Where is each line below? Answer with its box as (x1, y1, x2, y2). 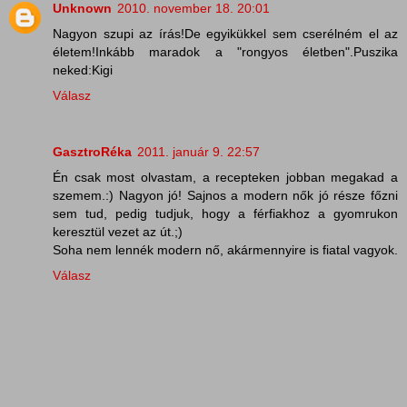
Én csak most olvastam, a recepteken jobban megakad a (53, 170, 398, 185)
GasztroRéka (53, 144, 132, 160)
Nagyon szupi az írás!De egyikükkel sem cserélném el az (53, 26, 398, 42)
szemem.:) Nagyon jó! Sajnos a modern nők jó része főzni (53, 188, 398, 203)
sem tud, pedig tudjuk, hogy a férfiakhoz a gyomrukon (53, 206, 398, 222)
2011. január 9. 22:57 (137, 144, 260, 160)
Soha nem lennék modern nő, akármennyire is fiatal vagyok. (53, 243, 398, 258)
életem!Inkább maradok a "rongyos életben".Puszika (53, 45, 398, 60)
